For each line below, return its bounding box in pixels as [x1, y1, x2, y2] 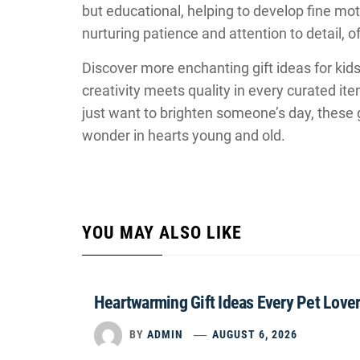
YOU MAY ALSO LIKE [82, 223, 242, 243]
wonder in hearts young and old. [82, 127, 285, 144]
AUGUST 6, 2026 [212, 328, 298, 342]
